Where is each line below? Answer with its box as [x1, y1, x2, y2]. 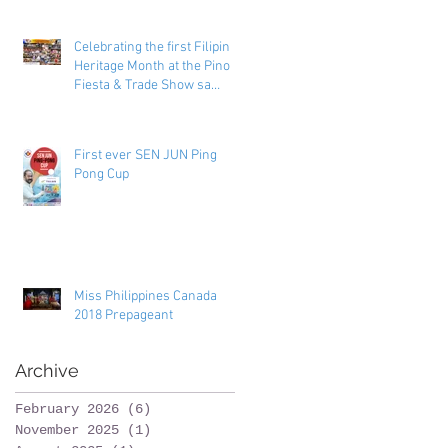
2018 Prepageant [74, 306, 173, 324]
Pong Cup [74, 165, 129, 183]
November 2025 [15, 421, 119, 438]
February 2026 [15, 400, 119, 417]
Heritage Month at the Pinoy [74, 57, 237, 75]
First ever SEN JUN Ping [74, 146, 217, 164]
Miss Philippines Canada [74, 287, 217, 305]
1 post [151, 421, 199, 438]
